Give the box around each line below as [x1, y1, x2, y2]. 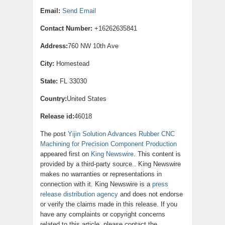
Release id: [40, 113, 74, 121]
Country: [40, 95, 67, 103]
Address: [40, 42, 68, 50]
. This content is [134, 150, 181, 158]
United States [67, 95, 106, 103]
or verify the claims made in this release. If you [40, 200, 177, 208]
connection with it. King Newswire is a [40, 180, 152, 188]
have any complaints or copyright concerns [40, 210, 165, 218]
